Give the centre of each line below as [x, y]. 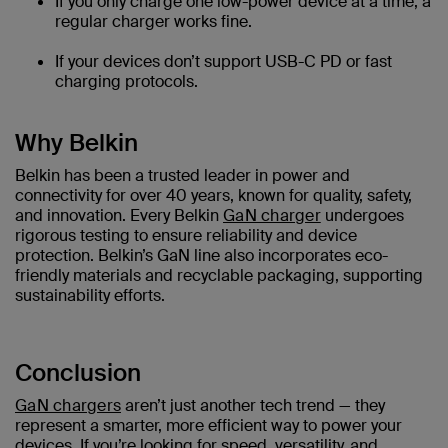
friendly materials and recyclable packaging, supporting [219, 276]
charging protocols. [126, 82]
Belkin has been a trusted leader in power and [182, 176]
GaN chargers [68, 406]
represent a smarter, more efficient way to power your [208, 426]
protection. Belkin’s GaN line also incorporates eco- [201, 256]
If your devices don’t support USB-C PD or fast [223, 62]
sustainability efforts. [90, 296]
